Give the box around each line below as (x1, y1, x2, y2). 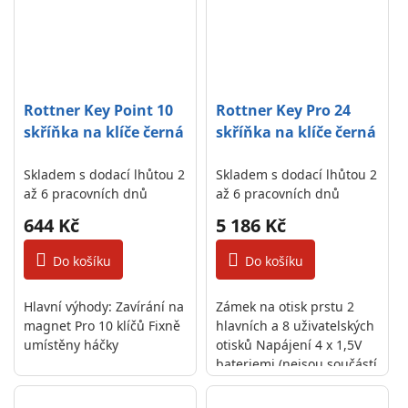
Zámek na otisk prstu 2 (216, 298, 355, 315)
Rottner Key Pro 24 (216, 100, 352, 120)
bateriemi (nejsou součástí (216, 355, 378, 372)
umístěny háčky (24, 336, 118, 353)
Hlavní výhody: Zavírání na (24, 298, 184, 315)
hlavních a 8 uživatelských (216, 317, 375, 334)
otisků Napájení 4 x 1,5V (216, 336, 362, 353)
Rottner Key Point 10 (24, 100, 173, 120)
